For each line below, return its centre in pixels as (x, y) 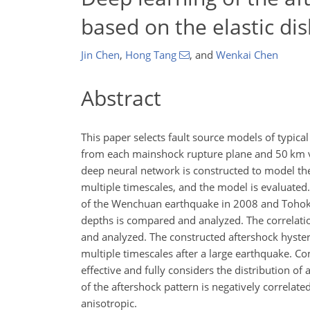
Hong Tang (151, 55)
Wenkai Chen (247, 55)
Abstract (121, 98)
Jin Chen (100, 55)
